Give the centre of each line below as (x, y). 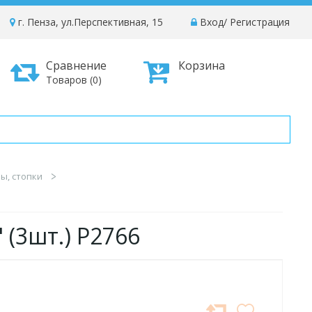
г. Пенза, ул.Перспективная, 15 (89, 22)
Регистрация (260, 22)
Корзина (202, 65)
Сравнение (76, 65)
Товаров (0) (74, 80)
